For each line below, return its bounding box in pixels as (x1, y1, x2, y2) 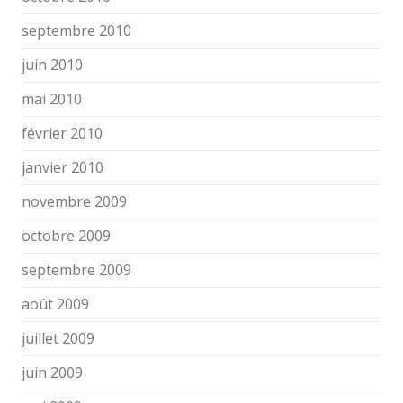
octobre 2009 (22, 226, 111, 246)
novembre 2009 (22, 192, 127, 211)
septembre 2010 (22, 21, 131, 40)
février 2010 (22, 123, 103, 143)
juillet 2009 (22, 328, 94, 348)
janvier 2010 (22, 157, 103, 177)
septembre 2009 (22, 260, 131, 280)
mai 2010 (22, 89, 82, 109)
